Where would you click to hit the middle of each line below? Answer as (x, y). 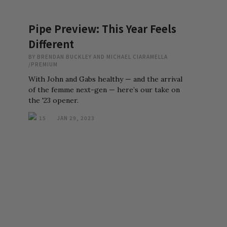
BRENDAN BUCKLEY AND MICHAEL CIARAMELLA (102, 56)
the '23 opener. (53, 100)
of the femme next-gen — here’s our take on (104, 90)
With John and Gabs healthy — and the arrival (105, 79)
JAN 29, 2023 (76, 118)
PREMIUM (44, 64)
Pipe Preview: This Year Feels (102, 29)
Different (51, 44)
